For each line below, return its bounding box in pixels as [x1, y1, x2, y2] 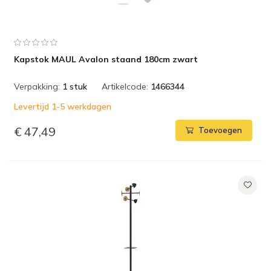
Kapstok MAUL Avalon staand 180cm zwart [14, 54, 198, 65]
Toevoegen [198, 125, 242, 135]
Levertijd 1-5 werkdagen [14, 101, 111, 112]
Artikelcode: [102, 81, 148, 92]
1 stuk [62, 81, 87, 92]
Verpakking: [14, 81, 60, 92]
